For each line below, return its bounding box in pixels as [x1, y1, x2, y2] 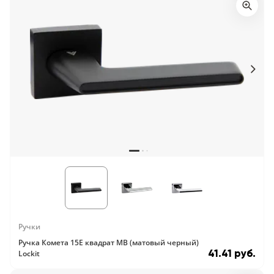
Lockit [18, 248, 40, 259]
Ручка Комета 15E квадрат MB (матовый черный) [18, 237, 199, 248]
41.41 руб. [208, 248, 256, 259]
